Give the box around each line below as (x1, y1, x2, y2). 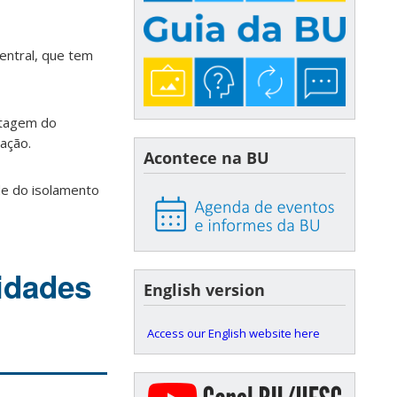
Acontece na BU (144, 147, 269, 169)
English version (144, 279, 265, 301)
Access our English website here (147, 325, 320, 342)
